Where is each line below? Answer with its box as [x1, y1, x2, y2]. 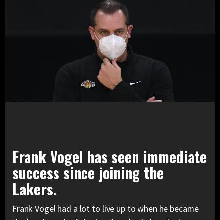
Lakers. [12, 178, 56, 200]
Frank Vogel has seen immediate [12, 145, 207, 168]
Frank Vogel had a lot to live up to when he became [12, 203, 199, 215]
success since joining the [12, 162, 164, 184]
